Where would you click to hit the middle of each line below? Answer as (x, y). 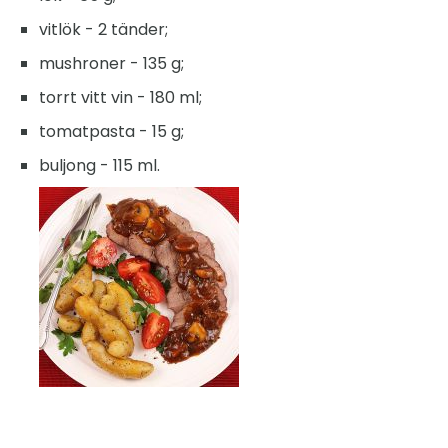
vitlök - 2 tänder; (103, 30)
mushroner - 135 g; (111, 64)
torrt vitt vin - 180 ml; (120, 98)
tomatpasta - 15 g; (111, 132)
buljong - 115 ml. (99, 166)
